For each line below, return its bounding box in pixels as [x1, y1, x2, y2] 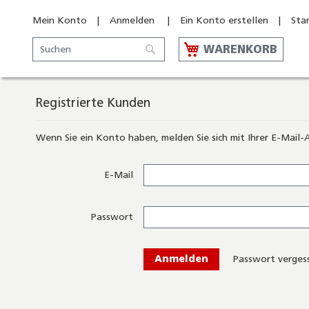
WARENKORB [203, 42, 277, 56]
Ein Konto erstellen [180, 14, 268, 26]
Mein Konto [32, 14, 87, 26]
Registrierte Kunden [36, 95, 150, 110]
